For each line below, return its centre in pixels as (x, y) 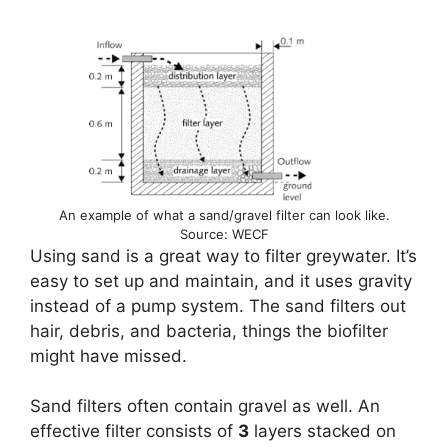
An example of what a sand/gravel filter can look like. (224, 214)
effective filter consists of (134, 431)
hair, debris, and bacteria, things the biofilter (209, 330)
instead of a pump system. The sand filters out (218, 305)
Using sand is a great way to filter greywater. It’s (223, 255)
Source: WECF (224, 233)
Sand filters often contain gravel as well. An (205, 406)
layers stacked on (322, 431)
